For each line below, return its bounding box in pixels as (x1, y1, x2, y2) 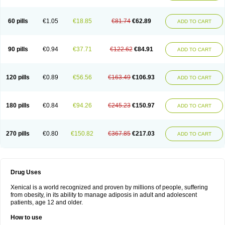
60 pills (8, 18, 28, 25)
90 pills (8, 46, 28, 53)
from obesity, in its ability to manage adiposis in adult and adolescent (11, 191, 197, 198)
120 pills (6, 74, 30, 81)
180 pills (6, 102, 30, 109)
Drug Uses (11, 169, 41, 176)
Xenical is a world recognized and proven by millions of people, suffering (11, 184, 208, 191)
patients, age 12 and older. (11, 199, 83, 206)
